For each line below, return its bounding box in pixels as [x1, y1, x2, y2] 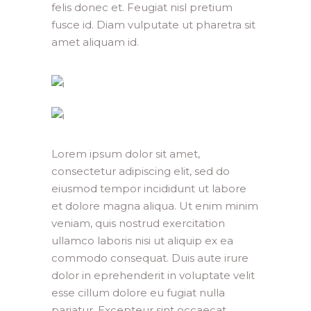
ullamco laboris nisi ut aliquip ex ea [51, 234, 233, 248]
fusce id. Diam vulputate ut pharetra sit [51, 18, 255, 31]
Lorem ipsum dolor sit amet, [51, 147, 200, 161]
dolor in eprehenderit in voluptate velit [51, 269, 255, 283]
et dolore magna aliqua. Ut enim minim [51, 199, 258, 213]
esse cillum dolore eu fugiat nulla [51, 286, 225, 300]
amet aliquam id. [51, 35, 139, 49]
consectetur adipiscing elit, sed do [51, 165, 230, 178]
